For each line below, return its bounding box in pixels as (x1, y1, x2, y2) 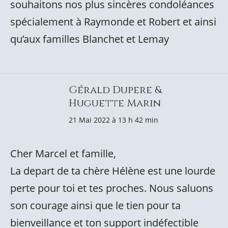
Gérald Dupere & (69, 83, 161, 97)
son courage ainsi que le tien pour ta (10, 198, 181, 212)
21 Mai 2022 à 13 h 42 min (69, 115, 158, 125)
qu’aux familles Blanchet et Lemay (10, 32, 169, 46)
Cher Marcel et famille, (10, 147, 116, 160)
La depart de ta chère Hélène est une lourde (10, 164, 215, 178)
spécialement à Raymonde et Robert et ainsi (10, 15, 216, 28)
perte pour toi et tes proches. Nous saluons (10, 181, 213, 195)
